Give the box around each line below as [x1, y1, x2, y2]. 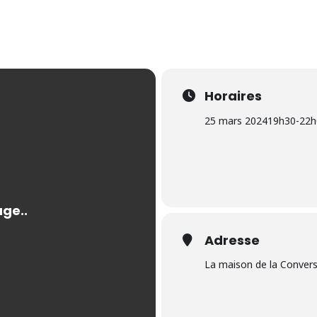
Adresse [204, 231, 260, 250]
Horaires [204, 87, 262, 105]
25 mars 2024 [204, 114, 267, 128]
